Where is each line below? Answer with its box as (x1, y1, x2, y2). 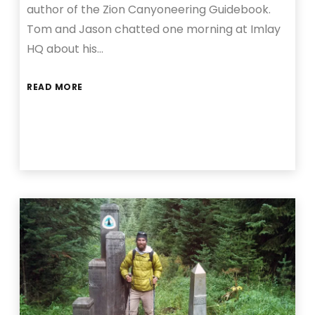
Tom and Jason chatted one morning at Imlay (27, 20, 281, 37)
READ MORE (27, 80, 83, 93)
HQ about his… (27, 40, 104, 57)
